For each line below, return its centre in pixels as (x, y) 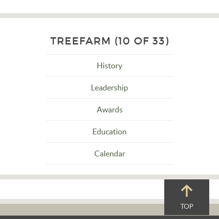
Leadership (109, 88)
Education (109, 131)
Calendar (109, 153)
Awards (109, 109)
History (109, 66)
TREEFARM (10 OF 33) (109, 41)
